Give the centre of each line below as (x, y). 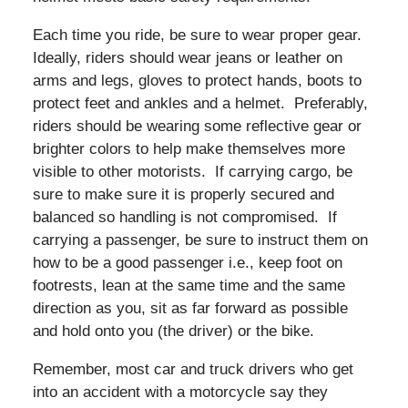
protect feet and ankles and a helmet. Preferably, (200, 103)
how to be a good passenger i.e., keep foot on (187, 262)
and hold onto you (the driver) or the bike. (173, 331)
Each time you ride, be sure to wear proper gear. (199, 35)
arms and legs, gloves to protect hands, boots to (197, 80)
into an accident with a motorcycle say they (180, 392)
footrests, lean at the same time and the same (189, 285)
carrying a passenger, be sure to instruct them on (200, 240)
